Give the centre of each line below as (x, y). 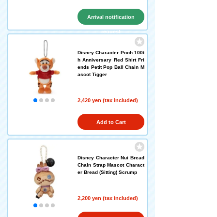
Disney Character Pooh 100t (111, 53)
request (111, 31)
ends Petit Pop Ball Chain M (111, 67)
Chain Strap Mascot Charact (111, 165)
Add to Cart (111, 122)
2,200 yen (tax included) (108, 198)
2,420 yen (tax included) (108, 100)
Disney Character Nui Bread (111, 158)
